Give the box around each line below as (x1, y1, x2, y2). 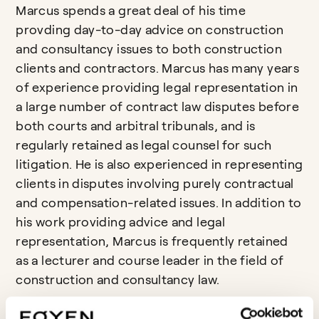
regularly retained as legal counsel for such (16, 138, 272, 152)
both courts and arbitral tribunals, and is (16, 119, 256, 133)
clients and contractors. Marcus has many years (16, 61, 299, 75)
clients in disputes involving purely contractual (16, 177, 294, 191)
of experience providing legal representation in (16, 80, 298, 95)
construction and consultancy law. (16, 273, 220, 287)
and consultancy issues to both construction (16, 42, 282, 56)
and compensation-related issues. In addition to (16, 196, 302, 210)
